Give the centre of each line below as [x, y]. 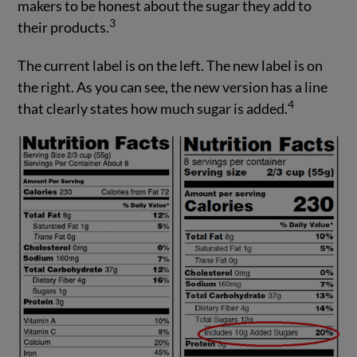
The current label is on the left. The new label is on [171, 66]
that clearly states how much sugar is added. [153, 109]
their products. [64, 27]
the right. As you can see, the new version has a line [173, 87]
